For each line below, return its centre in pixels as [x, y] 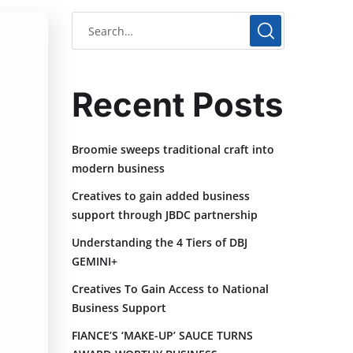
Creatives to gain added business [161, 196]
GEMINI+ [95, 262]
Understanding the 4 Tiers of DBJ [160, 243]
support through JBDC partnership [165, 215]
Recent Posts [178, 105]
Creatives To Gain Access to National [170, 289]
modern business [118, 169]
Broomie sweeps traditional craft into [173, 150]
